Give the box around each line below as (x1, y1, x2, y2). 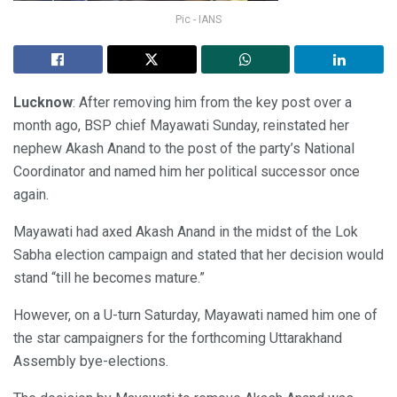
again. (13, 185, 49, 203)
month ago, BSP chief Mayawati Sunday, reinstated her (13, 116, 349, 134)
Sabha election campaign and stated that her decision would (13, 245, 384, 263)
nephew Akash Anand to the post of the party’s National (13, 139, 354, 157)
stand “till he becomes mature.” (13, 269, 205, 286)
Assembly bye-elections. (13, 352, 168, 370)
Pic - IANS (175, 12, 222, 26)
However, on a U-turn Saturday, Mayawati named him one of (13, 306, 378, 323)
